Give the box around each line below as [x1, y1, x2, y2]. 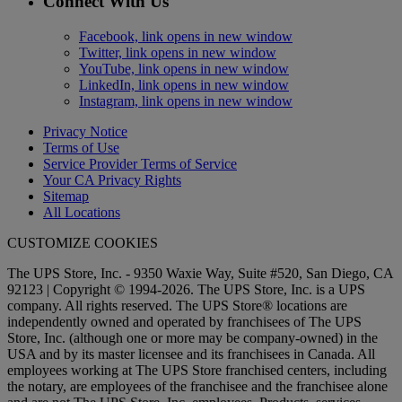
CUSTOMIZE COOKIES [7, 235, 158, 250]
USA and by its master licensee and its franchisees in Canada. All [7, 346, 375, 362]
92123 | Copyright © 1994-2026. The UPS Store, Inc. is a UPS [7, 282, 365, 297]
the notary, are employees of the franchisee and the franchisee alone [7, 379, 388, 394]
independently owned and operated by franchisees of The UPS [7, 314, 362, 329]
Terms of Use [43, 140, 119, 155]
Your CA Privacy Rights [43, 172, 181, 188]
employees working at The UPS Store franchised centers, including [7, 363, 387, 378]
